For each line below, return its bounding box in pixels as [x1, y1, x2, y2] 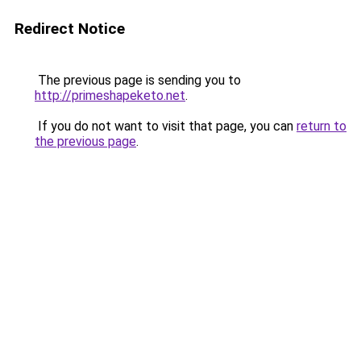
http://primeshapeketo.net [35, 88, 185, 103]
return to [297, 118, 346, 134]
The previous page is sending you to [35, 73, 241, 88]
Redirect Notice [15, 19, 125, 38]
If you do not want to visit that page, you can [35, 118, 297, 134]
